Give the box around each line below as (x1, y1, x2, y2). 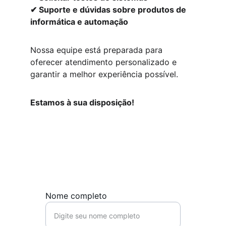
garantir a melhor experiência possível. (30, 69, 178, 79)
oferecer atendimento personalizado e (30, 57, 179, 67)
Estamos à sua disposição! (30, 97, 134, 107)
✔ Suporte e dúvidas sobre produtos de (30, 5, 188, 15)
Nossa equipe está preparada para (30, 45, 165, 55)
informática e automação (30, 17, 128, 27)
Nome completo (45, 191, 107, 201)
